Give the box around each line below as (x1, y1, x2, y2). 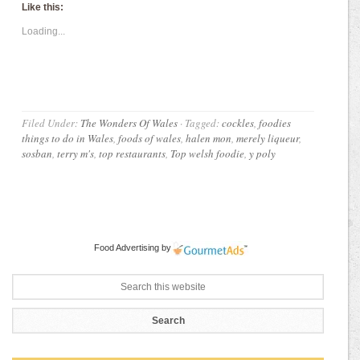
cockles (222, 116, 255, 131)
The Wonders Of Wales (80, 116, 178, 131)
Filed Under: (22, 116, 81, 131)
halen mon (186, 131, 232, 146)
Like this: (22, 2, 64, 14)
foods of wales (118, 131, 182, 146)
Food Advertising (94, 243, 159, 253)
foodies (259, 116, 292, 131)
